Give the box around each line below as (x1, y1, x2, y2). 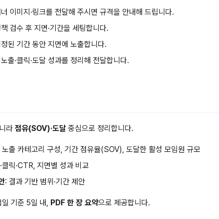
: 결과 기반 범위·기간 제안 (5, 177, 85, 187)
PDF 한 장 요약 (50, 198, 98, 208)
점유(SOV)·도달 (15, 124, 66, 133)
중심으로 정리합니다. (66, 124, 133, 133)
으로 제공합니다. (98, 198, 150, 208)
